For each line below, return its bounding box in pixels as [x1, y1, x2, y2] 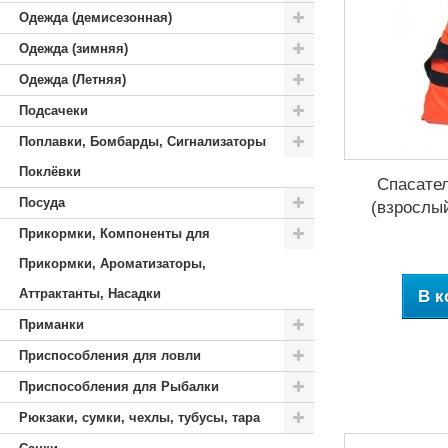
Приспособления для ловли [19, 348, 201, 363]
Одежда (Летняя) [19, 72, 126, 87]
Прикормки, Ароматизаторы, [19, 256, 206, 271]
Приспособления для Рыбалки [19, 379, 219, 394]
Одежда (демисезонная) [19, 10, 172, 25]
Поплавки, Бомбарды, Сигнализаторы [19, 134, 266, 149]
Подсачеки [19, 103, 88, 118]
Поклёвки [19, 164, 81, 179]
